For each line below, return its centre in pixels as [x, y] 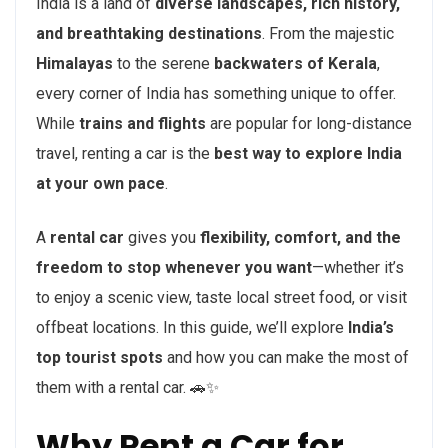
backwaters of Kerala [295, 64]
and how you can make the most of [286, 358]
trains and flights [142, 124]
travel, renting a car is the [125, 154]
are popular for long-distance [309, 124]
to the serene [163, 64]
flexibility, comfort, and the [300, 238]
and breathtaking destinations [149, 34]
